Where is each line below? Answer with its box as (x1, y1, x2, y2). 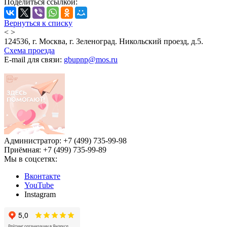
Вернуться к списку (4, 18, 72, 27)
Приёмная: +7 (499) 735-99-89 (4, 145, 106, 154)
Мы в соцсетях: (4, 154, 57, 163)
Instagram (24, 190, 56, 199)
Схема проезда (4, 46, 55, 55)
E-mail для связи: (4, 55, 64, 64)
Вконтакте (24, 171, 60, 180)
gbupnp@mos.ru (64, 55, 118, 64)
